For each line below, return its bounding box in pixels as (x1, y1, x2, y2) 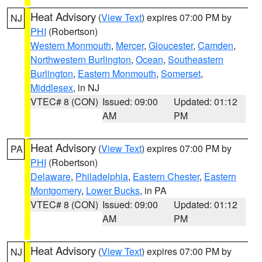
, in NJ (73, 81, 99, 94)
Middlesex (30, 81, 73, 94)
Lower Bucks (86, 184, 140, 197)
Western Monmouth (30, 39, 111, 52)
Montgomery (30, 184, 81, 197)
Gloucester (149, 39, 193, 52)
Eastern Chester (133, 170, 199, 183)
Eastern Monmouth (78, 67, 156, 80)
